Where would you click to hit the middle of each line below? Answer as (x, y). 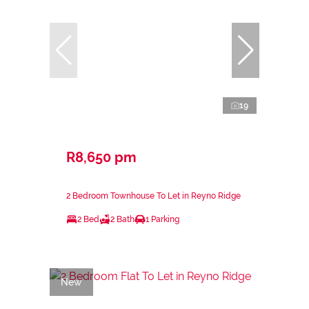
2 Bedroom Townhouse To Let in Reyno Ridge (153, 196)
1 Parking (162, 219)
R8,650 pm (101, 157)
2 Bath (122, 219)
